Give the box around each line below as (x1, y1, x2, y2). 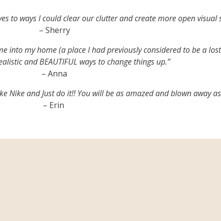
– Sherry (38, 24, 70, 36)
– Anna (41, 68, 67, 79)
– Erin (42, 99, 66, 110)
